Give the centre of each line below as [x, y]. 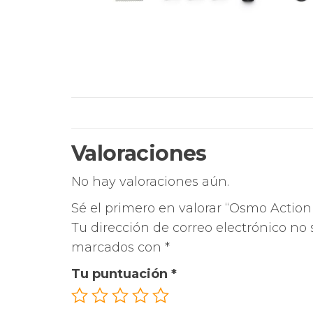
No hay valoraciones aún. [150, 182]
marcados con [118, 248]
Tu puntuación [121, 274]
